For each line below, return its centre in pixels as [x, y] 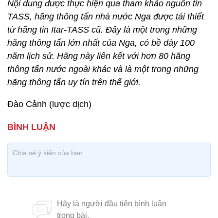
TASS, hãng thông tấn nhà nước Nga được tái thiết [106, 17]
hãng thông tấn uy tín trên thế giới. [74, 82]
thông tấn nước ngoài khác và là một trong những [103, 69]
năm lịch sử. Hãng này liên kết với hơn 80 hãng [99, 56]
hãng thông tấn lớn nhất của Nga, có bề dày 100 [101, 43]
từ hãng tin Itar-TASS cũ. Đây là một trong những [102, 30]
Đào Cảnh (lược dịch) [49, 104]
